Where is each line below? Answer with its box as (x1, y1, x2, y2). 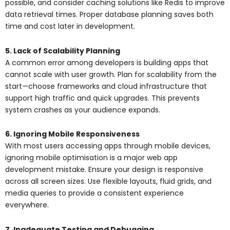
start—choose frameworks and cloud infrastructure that (5, 81, 207, 91)
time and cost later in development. (5, 21, 135, 32)
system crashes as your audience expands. (5, 104, 160, 115)
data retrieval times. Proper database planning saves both (5, 9, 214, 20)
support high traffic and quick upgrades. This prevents (5, 92, 200, 103)
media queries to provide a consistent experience (5, 188, 184, 199)
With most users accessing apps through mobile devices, (5, 141, 210, 151)
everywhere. (5, 200, 49, 210)
